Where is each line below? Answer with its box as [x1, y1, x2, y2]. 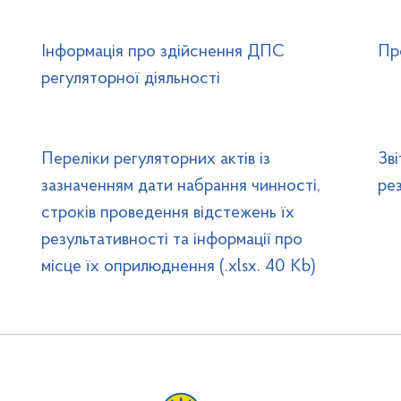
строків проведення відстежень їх [40, 204, 294, 222]
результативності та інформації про [40, 231, 303, 249]
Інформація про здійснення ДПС [40, 43, 285, 61]
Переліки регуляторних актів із [40, 150, 270, 168]
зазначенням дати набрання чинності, [40, 177, 320, 195]
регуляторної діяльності [40, 70, 220, 88]
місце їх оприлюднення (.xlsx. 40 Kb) [40, 258, 316, 276]
